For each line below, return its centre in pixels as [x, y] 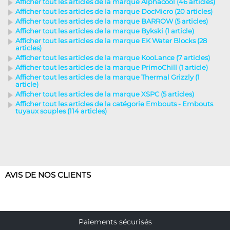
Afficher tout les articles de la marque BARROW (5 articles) [112, 21]
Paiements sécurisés [115, 222]
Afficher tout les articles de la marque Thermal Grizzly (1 [108, 77]
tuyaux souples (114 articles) [61, 111]
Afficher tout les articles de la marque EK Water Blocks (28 [111, 41]
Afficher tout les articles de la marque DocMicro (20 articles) [114, 11]
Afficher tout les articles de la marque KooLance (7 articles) [113, 57]
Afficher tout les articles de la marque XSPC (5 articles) [105, 94]
